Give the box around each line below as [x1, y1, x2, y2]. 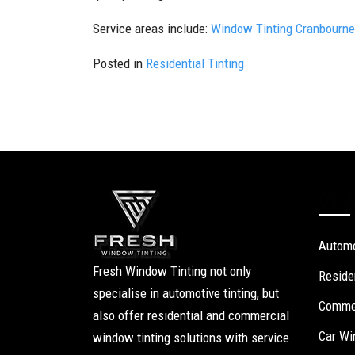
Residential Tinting [146, 55, 244, 71]
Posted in [93, 55, 146, 71]
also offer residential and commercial [93, 307, 289, 323]
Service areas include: [93, 21, 211, 36]
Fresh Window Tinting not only [93, 262, 251, 279]
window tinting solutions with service [93, 329, 289, 345]
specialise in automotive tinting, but [93, 284, 279, 301]
